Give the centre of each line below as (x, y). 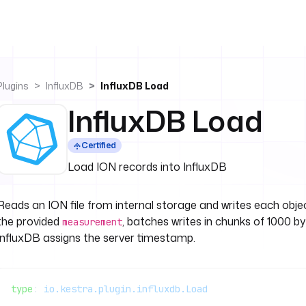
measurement (92, 222)
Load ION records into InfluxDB (147, 167)
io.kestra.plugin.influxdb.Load (126, 289)
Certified (99, 145)
